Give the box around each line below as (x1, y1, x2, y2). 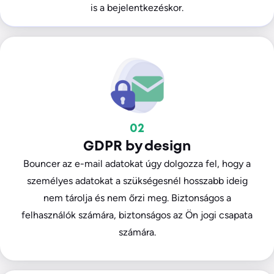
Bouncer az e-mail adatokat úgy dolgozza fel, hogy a (23, 158, 251, 170)
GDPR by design (83, 141, 191, 154)
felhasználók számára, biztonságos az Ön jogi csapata (21, 209, 253, 221)
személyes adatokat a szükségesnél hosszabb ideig (26, 175, 248, 187)
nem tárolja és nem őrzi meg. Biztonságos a (43, 192, 231, 204)
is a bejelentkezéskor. (91, 2, 183, 14)
